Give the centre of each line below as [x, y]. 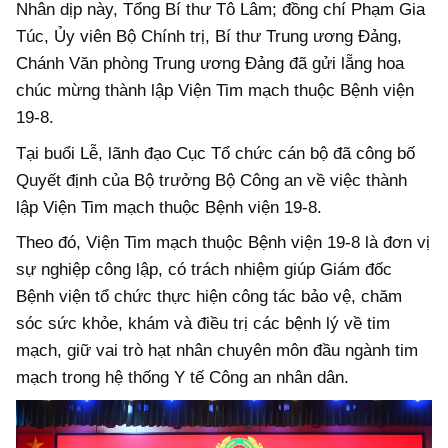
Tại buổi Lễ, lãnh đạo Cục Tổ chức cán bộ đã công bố [215, 153]
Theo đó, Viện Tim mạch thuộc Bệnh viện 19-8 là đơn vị [223, 243]
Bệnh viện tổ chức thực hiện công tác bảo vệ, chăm [209, 297]
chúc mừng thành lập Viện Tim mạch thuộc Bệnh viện [215, 91]
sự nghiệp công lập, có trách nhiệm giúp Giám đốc [204, 270]
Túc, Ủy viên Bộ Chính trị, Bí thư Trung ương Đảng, [209, 37]
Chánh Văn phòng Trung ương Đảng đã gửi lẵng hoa [210, 64]
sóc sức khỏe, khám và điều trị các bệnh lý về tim [203, 324]
